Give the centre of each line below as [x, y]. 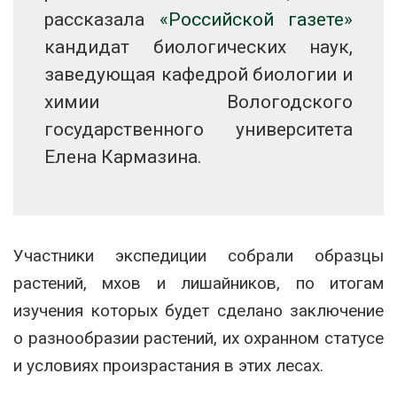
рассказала [102, 19]
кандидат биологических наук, [198, 47]
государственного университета [198, 129]
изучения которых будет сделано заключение [198, 310]
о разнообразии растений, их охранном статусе [198, 338]
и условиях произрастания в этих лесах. [168, 365]
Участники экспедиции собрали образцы [198, 255]
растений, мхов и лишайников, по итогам [198, 283]
